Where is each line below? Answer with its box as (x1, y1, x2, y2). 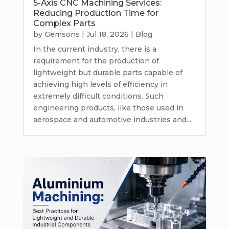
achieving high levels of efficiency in (33, 80, 168, 89)
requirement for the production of (33, 56, 159, 66)
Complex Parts (33, 18, 96, 29)
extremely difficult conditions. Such (33, 91, 164, 101)
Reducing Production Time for (33, 8, 158, 18)
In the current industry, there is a (33, 44, 156, 54)
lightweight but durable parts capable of (33, 68, 182, 78)
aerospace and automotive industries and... (33, 115, 191, 125)
